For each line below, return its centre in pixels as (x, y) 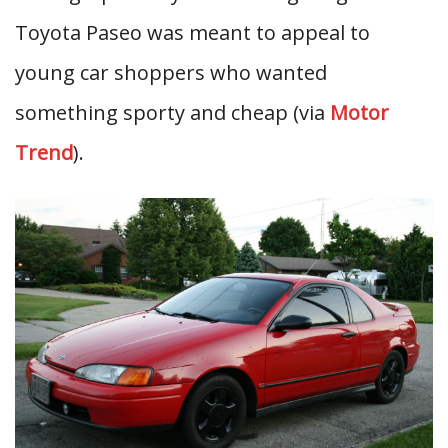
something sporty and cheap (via (170, 112)
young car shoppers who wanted (171, 72)
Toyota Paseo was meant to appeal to (192, 32)
